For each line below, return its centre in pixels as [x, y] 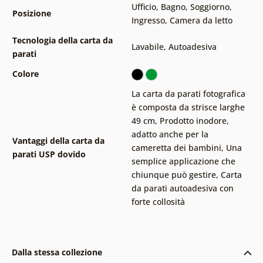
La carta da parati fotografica [188, 93]
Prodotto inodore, [194, 120]
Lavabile [147, 46]
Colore [25, 73]
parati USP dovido [49, 154]
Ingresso [148, 20]
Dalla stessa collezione [57, 252]
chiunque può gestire [173, 174]
